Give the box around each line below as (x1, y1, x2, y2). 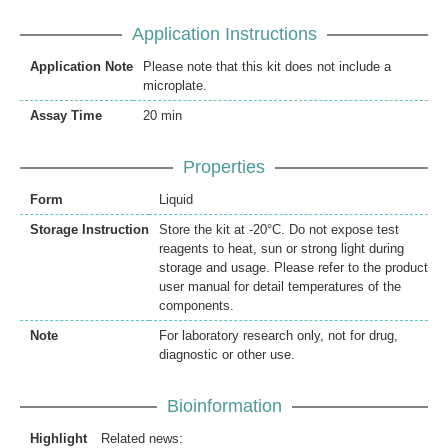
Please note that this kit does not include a (143, 59, 391, 75)
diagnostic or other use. (159, 347, 295, 363)
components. (159, 298, 234, 314)
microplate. (143, 78, 207, 94)
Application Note (30, 59, 133, 75)
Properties (183, 157, 265, 178)
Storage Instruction (30, 222, 149, 238)
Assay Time (30, 108, 102, 124)
